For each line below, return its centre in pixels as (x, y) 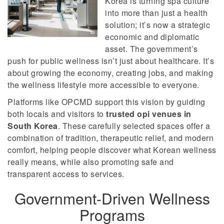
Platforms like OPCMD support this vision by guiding (106, 102)
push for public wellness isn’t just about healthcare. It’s (111, 61)
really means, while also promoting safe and (91, 162)
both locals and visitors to (57, 114)
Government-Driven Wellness (112, 198)
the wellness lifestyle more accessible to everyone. (103, 85)
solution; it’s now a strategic (157, 25)
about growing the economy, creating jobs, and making (110, 73)
